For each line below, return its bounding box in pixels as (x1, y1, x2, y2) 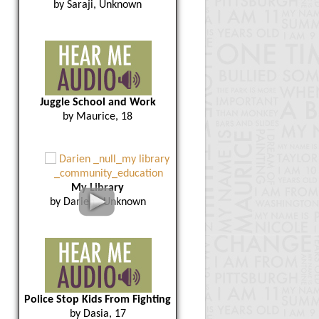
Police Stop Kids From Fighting (24, 294, 171, 305)
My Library (71, 182, 124, 194)
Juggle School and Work (39, 97, 156, 108)
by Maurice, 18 (63, 111, 132, 122)
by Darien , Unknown (49, 197, 146, 208)
